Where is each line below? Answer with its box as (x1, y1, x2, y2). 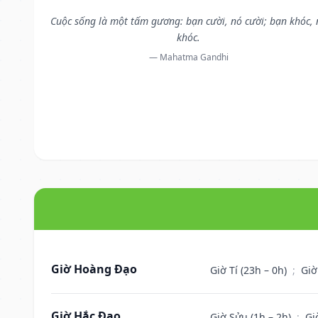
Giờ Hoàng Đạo (51, 261, 137, 277)
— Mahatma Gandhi (148, 50, 229, 63)
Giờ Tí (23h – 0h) (210, 263, 290, 277)
